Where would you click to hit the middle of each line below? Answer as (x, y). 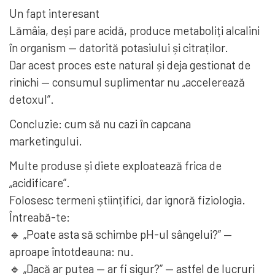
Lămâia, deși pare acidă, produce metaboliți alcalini (134, 30)
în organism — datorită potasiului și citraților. (119, 47)
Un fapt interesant (54, 13)
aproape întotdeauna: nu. (72, 251)
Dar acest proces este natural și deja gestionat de (130, 64)
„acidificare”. (40, 182)
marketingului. (46, 141)
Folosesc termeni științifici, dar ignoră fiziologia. (127, 199)
